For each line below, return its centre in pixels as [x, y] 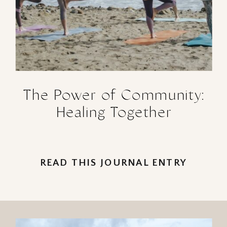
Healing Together [114, 112]
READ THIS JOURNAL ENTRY [113, 163]
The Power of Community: [114, 96]
